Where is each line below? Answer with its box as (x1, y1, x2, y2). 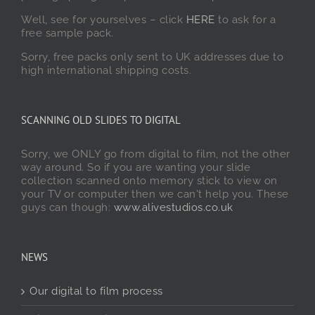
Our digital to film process (30, 285, 163, 298)
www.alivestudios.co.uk (113, 201, 233, 214)
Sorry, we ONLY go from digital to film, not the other (21, 148, 290, 161)
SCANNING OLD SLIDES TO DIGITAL (21, 113, 181, 127)
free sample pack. (21, 27, 114, 40)
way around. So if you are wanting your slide (21, 161, 250, 174)
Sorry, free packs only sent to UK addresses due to (21, 51, 283, 64)
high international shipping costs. (21, 64, 191, 77)
